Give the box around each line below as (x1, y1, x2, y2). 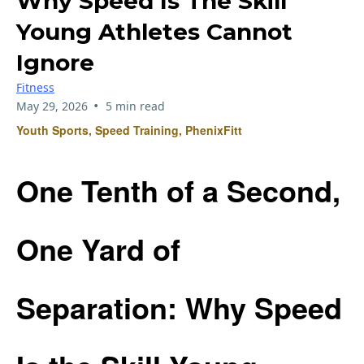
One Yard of (16, 227, 180, 271)
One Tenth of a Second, (16, 169, 340, 212)
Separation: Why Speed (16, 286, 342, 329)
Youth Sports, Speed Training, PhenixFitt (16, 121, 242, 138)
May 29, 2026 (16, 97, 88, 114)
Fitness (16, 79, 54, 95)
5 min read (105, 97, 165, 114)
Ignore (16, 48, 94, 76)
